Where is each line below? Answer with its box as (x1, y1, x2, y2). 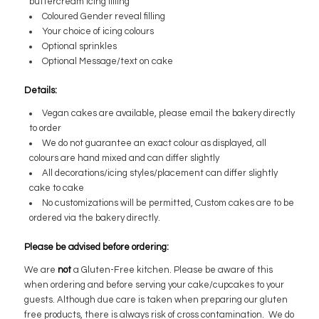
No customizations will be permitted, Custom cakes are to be (41, 197, 294, 208)
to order (28, 122, 61, 133)
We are (23, 264, 58, 275)
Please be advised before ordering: (23, 241, 169, 252)
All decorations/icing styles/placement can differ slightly (41, 167, 278, 178)
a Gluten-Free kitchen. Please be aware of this (70, 264, 273, 275)
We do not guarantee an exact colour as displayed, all (41, 137, 266, 148)
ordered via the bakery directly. (28, 212, 160, 223)
